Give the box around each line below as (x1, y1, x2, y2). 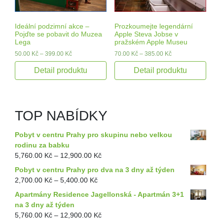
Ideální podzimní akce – (15, 22, 89, 30)
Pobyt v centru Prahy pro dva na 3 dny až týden (15, 165, 175, 174)
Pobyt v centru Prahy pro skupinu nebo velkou (15, 130, 172, 139)
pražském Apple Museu (114, 37, 187, 46)
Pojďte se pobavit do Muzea (15, 30, 102, 38)
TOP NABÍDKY (15, 108, 108, 123)
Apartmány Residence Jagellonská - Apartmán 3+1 (15, 190, 184, 198)
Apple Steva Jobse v (114, 30, 178, 38)
